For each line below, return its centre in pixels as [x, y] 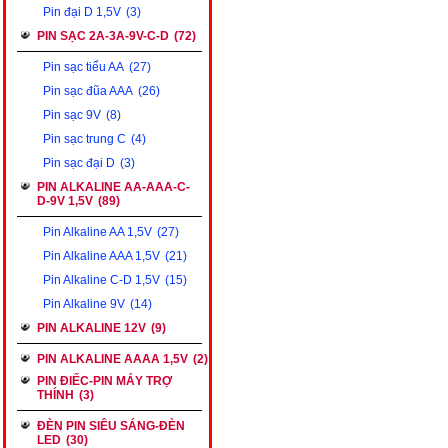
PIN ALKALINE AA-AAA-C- [113, 187]
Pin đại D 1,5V [82, 12]
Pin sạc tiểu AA [83, 67]
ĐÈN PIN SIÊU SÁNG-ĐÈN [111, 426]
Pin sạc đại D [79, 163]
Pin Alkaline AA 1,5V [97, 232]
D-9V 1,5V [65, 201]
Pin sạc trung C [84, 139]
